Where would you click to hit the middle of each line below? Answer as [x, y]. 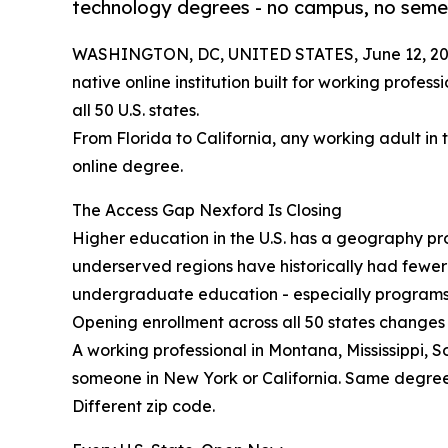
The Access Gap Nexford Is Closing [207, 210]
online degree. [127, 166]
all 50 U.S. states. [135, 110]
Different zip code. [143, 406]
